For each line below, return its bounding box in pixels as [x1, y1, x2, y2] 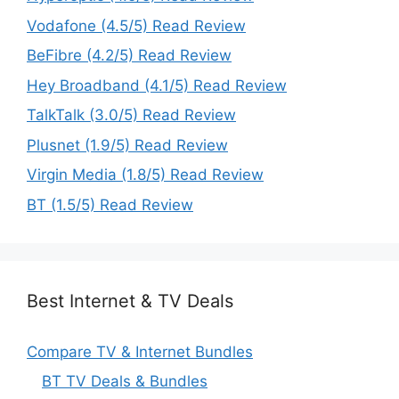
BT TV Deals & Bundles [42, 372, 208, 391]
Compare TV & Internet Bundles [27, 342, 253, 361]
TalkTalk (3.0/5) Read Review [27, 106, 236, 125]
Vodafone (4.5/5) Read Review [27, 16, 246, 35]
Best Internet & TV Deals [27, 289, 233, 312]
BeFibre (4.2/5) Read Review [27, 46, 232, 65]
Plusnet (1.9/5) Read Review [27, 135, 228, 154]
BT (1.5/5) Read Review [27, 195, 193, 214]
